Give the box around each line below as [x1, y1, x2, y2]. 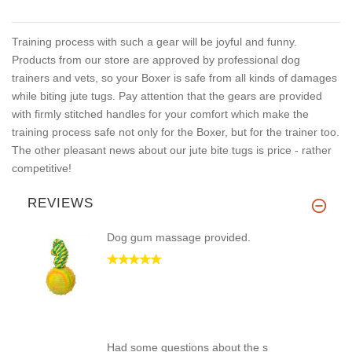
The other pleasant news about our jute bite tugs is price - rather [12, 144, 332, 157]
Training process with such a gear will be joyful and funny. [12, 35, 297, 49]
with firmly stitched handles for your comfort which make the [12, 108, 309, 121]
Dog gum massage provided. [107, 231, 251, 244]
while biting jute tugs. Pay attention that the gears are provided [12, 90, 322, 103]
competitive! [12, 162, 71, 175]
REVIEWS [27, 196, 93, 211]
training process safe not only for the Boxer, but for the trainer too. [12, 126, 339, 139]
